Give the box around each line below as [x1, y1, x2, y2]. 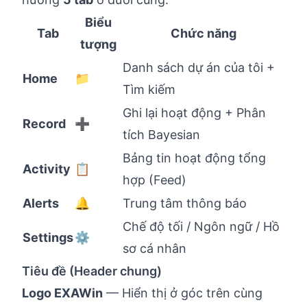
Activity [23, 162, 71, 176]
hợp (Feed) [123, 173, 186, 187]
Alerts [23, 196, 59, 210]
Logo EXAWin [22, 286, 103, 300]
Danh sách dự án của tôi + [123, 60, 275, 75]
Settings [23, 230, 73, 245]
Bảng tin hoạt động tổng [123, 151, 266, 165]
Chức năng [171, 26, 236, 40]
